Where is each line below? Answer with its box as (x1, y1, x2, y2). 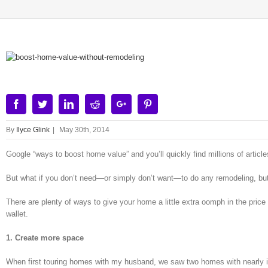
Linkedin (73, 98, 107, 108)
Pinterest (152, 98, 184, 108)
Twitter (47, 98, 74, 108)
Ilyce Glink (16, 125, 50, 134)
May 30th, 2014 (59, 125, 109, 134)
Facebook (20, 98, 57, 108)
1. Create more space (6, 233, 84, 242)
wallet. (6, 209, 28, 218)
